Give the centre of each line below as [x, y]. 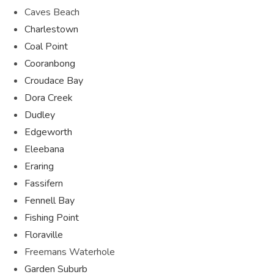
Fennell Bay [50, 200]
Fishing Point [52, 217]
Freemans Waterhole [70, 252]
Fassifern [44, 183]
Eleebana [44, 149]
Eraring [39, 166]
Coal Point [46, 46]
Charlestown [51, 29]
